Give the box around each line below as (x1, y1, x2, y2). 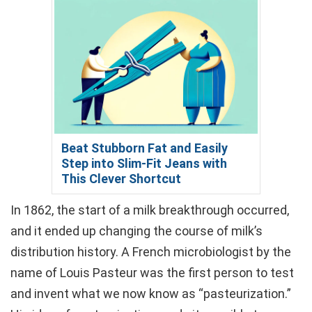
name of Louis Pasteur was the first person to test (10, 265, 294, 281)
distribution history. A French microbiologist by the (10, 244, 291, 260)
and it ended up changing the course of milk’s (10, 224, 263, 239)
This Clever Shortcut (61, 171, 181, 187)
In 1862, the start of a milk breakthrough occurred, (10, 203, 289, 218)
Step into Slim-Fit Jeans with (61, 156, 227, 171)
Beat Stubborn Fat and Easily (61, 141, 228, 156)
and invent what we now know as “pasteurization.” (10, 286, 291, 302)
